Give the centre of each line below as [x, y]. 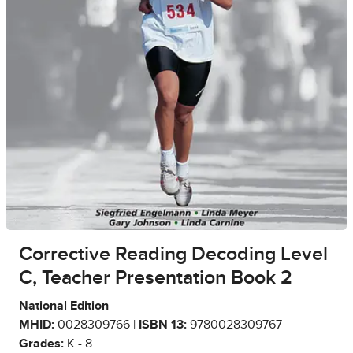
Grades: [41, 344]
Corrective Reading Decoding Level [173, 255]
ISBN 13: [163, 325]
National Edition [64, 306]
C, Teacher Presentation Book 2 [156, 278]
